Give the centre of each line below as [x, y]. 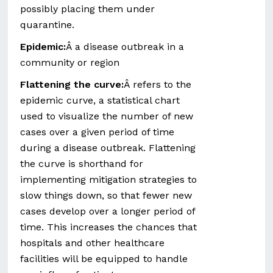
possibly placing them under [88, 9]
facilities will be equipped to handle [104, 259]
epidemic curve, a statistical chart [100, 100]
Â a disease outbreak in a [125, 47]
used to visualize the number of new [107, 116]
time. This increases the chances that [109, 227]
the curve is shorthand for [82, 164]
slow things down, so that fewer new [106, 195]
